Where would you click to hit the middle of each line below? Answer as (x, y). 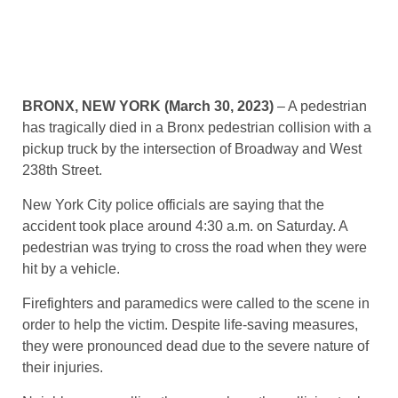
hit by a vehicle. (71, 269)
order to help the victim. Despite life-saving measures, (190, 325)
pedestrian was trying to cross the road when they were (195, 248)
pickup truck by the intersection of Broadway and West (192, 149)
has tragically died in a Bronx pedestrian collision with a (197, 128)
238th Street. (62, 171)
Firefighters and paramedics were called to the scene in (196, 304)
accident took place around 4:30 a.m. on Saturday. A (185, 227)
